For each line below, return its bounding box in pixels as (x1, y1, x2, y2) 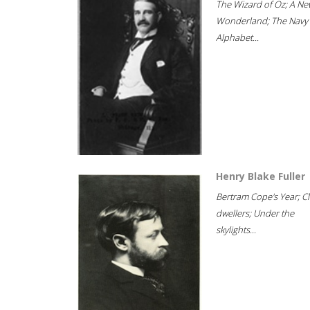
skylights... (216, 224, 256, 236)
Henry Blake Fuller (216, 170, 305, 183)
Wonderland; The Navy (216, 15, 308, 27)
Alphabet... (216, 31, 259, 44)
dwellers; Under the (216, 207, 294, 219)
